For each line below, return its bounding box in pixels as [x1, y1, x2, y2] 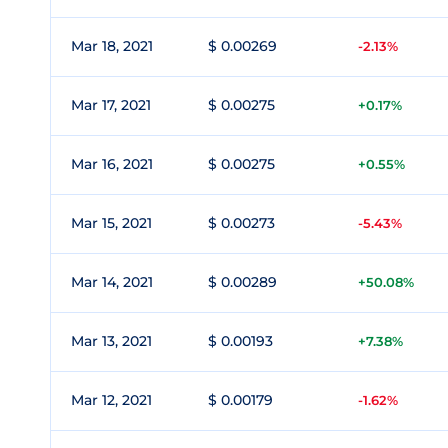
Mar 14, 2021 [71, 273, 153, 291]
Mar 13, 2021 [71, 332, 152, 350]
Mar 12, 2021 [71, 391, 152, 409]
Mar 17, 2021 [71, 96, 151, 114]
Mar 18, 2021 [71, 37, 153, 55]
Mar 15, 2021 [71, 214, 152, 232]
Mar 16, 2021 [71, 155, 153, 173]
